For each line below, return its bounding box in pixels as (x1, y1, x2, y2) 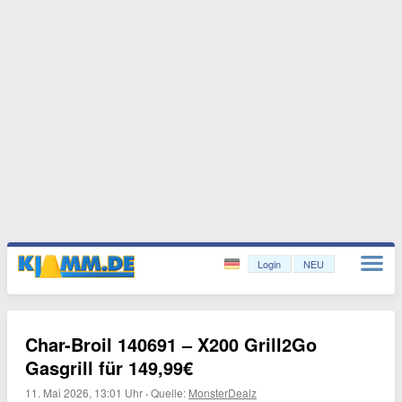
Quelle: (151, 385, 188, 400)
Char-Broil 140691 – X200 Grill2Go (25, 331, 317, 357)
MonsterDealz (188, 385, 257, 400)
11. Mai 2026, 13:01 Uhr (25, 385, 143, 400)
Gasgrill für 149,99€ (25, 354, 193, 380)
